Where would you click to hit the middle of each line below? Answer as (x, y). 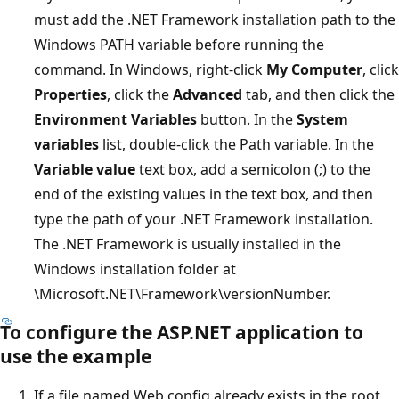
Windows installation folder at (135, 269)
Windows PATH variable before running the (179, 44)
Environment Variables (115, 119)
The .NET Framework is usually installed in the (187, 244)
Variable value (85, 169)
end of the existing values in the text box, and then (204, 194)
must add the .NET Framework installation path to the (215, 19)
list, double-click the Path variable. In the (236, 144)
